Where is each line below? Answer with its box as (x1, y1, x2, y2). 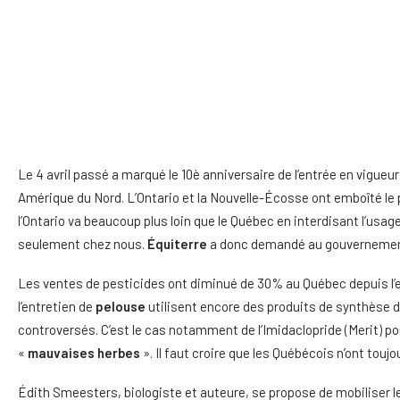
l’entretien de (18, 298, 96, 314)
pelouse (96, 298, 148, 314)
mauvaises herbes (25, 345, 140, 361)
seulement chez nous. (18, 236, 147, 252)
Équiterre (147, 236, 207, 252)
